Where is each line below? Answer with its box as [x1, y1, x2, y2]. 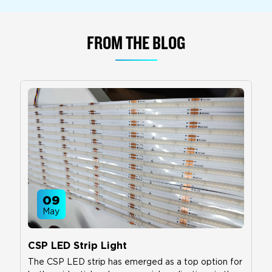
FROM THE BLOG [87, 33, 185, 53]
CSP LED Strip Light [28, 241, 127, 251]
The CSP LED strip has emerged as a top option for [28, 258, 243, 267]
